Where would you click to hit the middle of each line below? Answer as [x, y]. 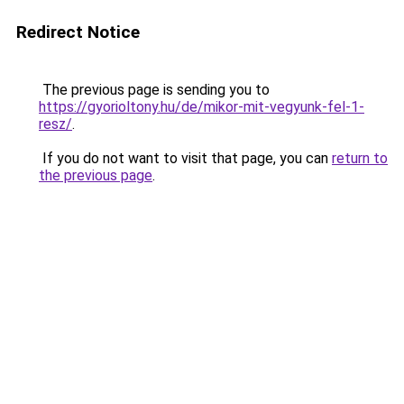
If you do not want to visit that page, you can [185, 158]
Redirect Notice [78, 32]
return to [360, 158]
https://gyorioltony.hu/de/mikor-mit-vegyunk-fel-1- [202, 107]
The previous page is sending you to [154, 90]
